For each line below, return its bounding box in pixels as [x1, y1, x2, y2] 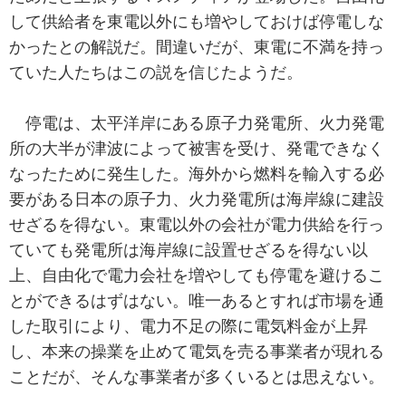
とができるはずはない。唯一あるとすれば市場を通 [9, 289, 384, 312]
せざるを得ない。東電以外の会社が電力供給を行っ [9, 213, 384, 236]
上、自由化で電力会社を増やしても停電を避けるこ [9, 264, 384, 286]
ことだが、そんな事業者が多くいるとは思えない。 [9, 365, 384, 388]
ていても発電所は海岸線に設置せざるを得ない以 [9, 238, 368, 261]
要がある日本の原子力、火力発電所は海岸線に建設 [9, 188, 384, 210]
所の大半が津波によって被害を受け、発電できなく [9, 137, 384, 159]
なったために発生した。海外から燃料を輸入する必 [9, 162, 384, 185]
